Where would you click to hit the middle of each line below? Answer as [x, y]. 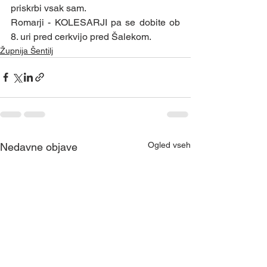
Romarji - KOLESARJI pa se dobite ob [95, 22]
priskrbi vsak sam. [51, 8]
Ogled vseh [169, 145]
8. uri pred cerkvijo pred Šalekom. [82, 36]
